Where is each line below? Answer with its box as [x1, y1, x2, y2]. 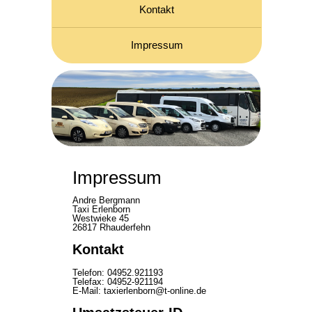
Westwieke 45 [72, 213, 129, 224]
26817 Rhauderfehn [72, 222, 150, 233]
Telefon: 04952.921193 [72, 267, 163, 278]
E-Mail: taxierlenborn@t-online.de [72, 285, 206, 296]
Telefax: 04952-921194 [72, 276, 163, 287]
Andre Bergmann [72, 195, 140, 206]
